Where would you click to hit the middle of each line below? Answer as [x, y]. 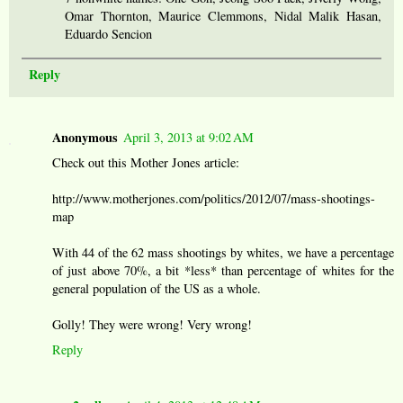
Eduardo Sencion [109, 34]
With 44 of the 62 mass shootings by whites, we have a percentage [223, 253]
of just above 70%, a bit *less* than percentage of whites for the [223, 271]
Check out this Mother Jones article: [146, 163]
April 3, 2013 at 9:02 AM [188, 138]
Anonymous [85, 138]
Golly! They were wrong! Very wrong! [152, 325]
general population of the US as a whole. [157, 289]
